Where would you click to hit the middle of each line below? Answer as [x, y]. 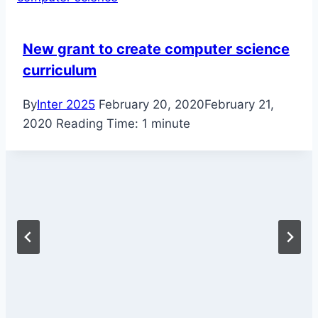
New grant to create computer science [156, 49]
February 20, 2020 [152, 105]
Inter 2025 [66, 105]
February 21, [239, 105]
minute [171, 124]
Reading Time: [97, 124]
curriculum [60, 71]
